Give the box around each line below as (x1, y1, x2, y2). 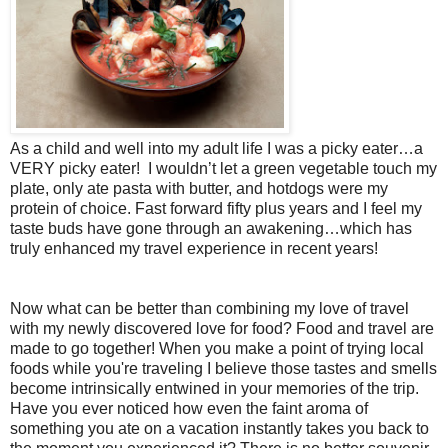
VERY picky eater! (10, 159, 140, 177)
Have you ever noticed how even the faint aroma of (10, 399, 368, 417)
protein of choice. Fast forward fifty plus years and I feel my (10, 199, 422, 217)
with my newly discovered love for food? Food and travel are (10, 319, 434, 337)
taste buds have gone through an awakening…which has (10, 219, 412, 237)
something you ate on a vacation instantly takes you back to (10, 419, 429, 437)
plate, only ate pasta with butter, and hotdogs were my (10, 179, 388, 197)
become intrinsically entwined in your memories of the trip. (10, 379, 419, 397)
